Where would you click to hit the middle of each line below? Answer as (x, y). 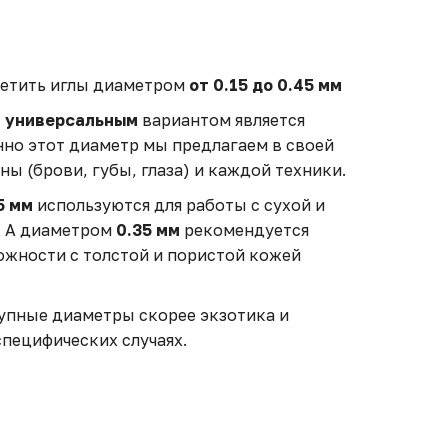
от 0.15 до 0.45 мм (265, 85)
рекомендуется (244, 230)
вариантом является (221, 120)
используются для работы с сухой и (179, 205)
